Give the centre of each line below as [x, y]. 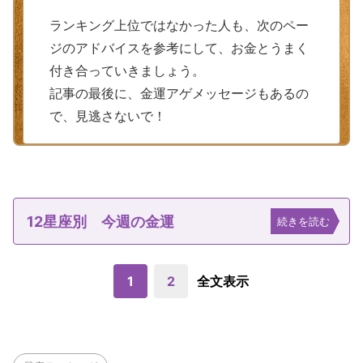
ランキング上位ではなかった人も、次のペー [179, 26]
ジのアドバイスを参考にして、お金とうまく [179, 48]
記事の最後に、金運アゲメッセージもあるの [179, 94]
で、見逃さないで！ [108, 116]
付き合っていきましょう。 [127, 71]
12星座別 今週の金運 [100, 221]
